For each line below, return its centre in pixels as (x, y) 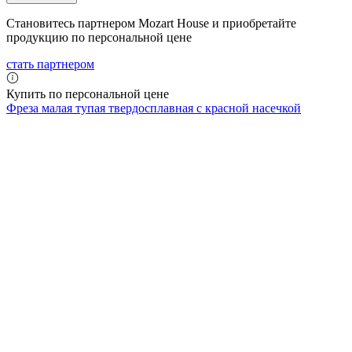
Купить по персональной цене (88, 93)
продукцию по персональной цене (99, 37)
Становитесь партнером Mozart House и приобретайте (151, 23)
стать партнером (50, 64)
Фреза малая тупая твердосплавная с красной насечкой (154, 108)
